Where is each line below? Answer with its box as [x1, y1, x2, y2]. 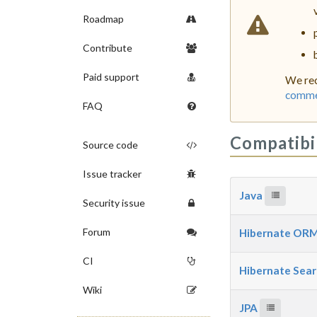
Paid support [82, 70, 139, 83]
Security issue [82, 196, 145, 209]
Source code [82, 138, 138, 151]
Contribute [82, 41, 132, 54]
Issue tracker [82, 167, 142, 180]
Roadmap [82, 12, 124, 25]
